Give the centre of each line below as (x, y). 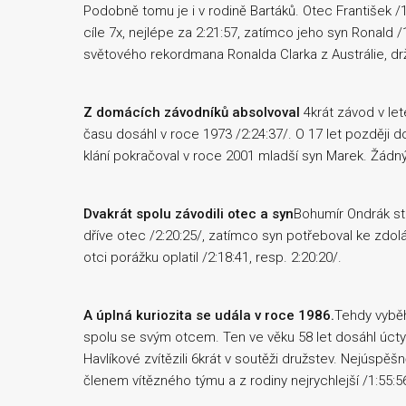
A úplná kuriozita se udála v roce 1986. (209, 315)
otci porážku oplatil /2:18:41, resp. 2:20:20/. (213, 257)
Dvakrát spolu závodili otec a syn (188, 214)
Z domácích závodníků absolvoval (192, 112)
